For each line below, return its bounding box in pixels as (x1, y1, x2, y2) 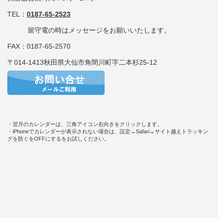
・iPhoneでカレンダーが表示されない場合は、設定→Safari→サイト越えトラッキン (7, 128, 208, 135)
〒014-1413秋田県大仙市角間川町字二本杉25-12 (7, 58, 164, 67)
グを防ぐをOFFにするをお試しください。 (7, 136, 109, 142)
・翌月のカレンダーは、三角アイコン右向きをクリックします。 (7, 121, 163, 127)
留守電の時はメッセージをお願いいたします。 (7, 26, 178, 35)
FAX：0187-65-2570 (7, 42, 71, 51)
